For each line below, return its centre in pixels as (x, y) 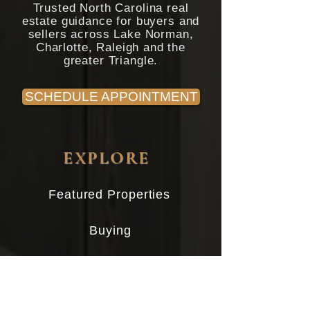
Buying (110, 252)
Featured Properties (110, 216)
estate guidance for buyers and (111, 43)
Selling (108, 286)
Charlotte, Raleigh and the (111, 70)
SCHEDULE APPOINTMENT (111, 119)
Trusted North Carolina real (111, 30)
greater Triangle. (111, 83)
